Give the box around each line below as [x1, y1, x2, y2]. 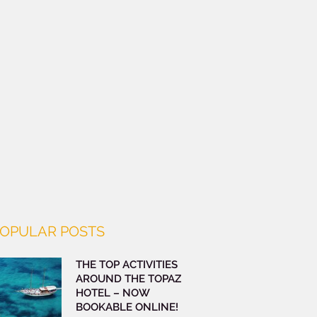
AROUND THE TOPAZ [75, 272, 181, 285]
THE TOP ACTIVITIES [75, 258, 178, 271]
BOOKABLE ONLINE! [75, 300, 178, 313]
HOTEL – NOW [75, 286, 149, 299]
